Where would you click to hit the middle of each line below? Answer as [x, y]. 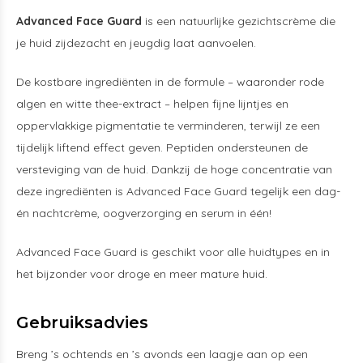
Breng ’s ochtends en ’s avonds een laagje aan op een [162, 354]
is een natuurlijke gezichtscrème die [239, 21]
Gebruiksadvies [82, 322]
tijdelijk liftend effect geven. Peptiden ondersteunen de [162, 147]
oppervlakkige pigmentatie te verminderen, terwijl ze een [168, 126]
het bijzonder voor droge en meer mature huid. [143, 274]
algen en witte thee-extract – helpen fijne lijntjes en [152, 104]
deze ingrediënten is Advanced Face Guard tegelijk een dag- [178, 191]
